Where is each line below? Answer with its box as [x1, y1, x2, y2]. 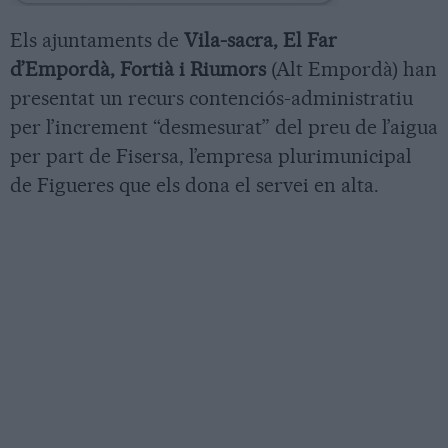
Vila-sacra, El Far [184, 28, 337, 53]
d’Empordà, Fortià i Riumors [10, 57, 266, 82]
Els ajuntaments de [10, 28, 184, 53]
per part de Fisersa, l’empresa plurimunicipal [10, 144, 412, 169]
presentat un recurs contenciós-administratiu [10, 86, 413, 111]
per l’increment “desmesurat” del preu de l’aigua [10, 115, 438, 140]
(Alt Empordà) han [266, 57, 437, 82]
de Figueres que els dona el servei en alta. [10, 173, 379, 198]
